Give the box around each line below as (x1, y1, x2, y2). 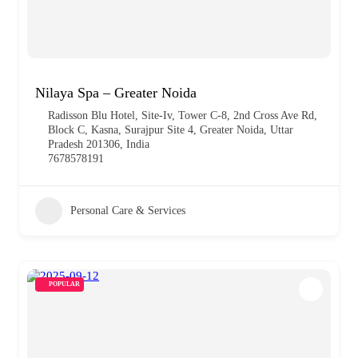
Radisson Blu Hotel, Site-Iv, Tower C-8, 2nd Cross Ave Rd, (48, 109, 317, 121)
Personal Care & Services (70, 204, 185, 217)
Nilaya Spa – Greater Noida (35, 84, 197, 101)
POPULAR (49, 280, 80, 288)
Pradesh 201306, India (48, 137, 149, 150)
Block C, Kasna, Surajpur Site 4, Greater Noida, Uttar (48, 123, 293, 136)
